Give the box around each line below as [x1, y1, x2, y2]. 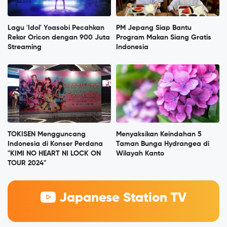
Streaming [8, 44, 42, 51]
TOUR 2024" [8, 160, 46, 167]
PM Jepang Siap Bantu [116, 24, 192, 32]
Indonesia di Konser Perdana [8, 140, 103, 148]
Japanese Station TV [55, 192, 186, 205]
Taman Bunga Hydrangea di [116, 140, 209, 148]
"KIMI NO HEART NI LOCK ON [8, 150, 101, 158]
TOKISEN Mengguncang [8, 131, 86, 138]
